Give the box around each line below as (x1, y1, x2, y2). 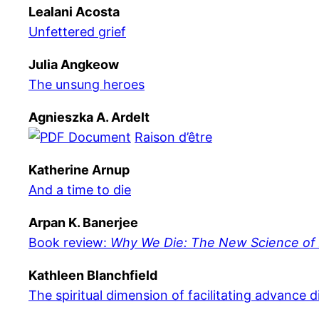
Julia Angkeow (28, 57, 119, 72)
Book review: (28, 235, 110, 250)
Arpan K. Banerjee (28, 215, 138, 230)
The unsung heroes (28, 77, 145, 92)
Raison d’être (135, 130, 212, 145)
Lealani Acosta (28, 4, 120, 19)
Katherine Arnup (28, 162, 130, 177)
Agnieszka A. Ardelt (28, 110, 150, 125)
